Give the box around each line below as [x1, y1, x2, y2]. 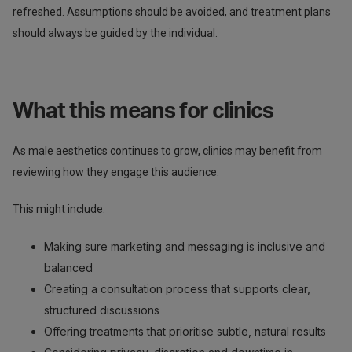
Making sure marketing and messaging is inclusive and [44, 239, 325, 253]
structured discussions [44, 302, 159, 317]
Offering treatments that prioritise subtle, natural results [44, 324, 326, 338]
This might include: [13, 202, 105, 215]
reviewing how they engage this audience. [13, 165, 219, 178]
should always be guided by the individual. [13, 26, 218, 39]
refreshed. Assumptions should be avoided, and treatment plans [13, 5, 331, 18]
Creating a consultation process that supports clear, [44, 281, 310, 295]
